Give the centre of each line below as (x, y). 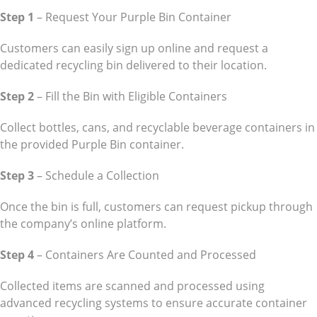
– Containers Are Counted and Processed (145, 255)
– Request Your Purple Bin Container (133, 17)
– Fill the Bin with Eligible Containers (131, 97)
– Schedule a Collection (97, 176)
